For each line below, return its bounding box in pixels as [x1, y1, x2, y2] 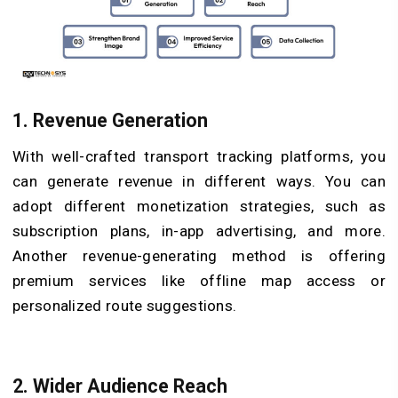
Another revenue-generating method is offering [12, 247, 386, 266]
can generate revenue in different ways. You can [12, 172, 386, 191]
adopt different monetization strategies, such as [12, 197, 386, 216]
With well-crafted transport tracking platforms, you [12, 147, 386, 166]
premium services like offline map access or [12, 272, 386, 291]
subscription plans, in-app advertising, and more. [12, 222, 386, 241]
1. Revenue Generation [12, 109, 208, 132]
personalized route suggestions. [12, 297, 237, 315]
